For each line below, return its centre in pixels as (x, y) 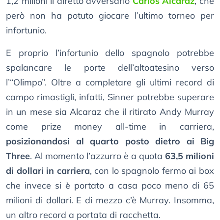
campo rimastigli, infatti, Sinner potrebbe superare (110, 97)
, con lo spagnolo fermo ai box (152, 171)
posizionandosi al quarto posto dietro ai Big (110, 141)
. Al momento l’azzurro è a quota (97, 156)
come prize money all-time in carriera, (110, 127)
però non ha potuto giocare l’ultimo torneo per (110, 16)
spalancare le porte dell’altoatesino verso (110, 68)
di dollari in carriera (48, 171)
